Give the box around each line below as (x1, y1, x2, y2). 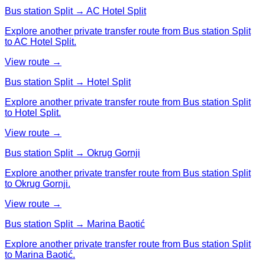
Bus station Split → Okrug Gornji (5, 147, 140, 158)
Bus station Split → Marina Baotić (5, 218, 145, 229)
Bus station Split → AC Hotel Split (5, 5, 146, 16)
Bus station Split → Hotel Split (5, 76, 131, 87)
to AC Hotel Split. (5, 36, 76, 47)
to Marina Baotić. (5, 249, 75, 260)
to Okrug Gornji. (5, 178, 70, 189)
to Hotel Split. (5, 107, 61, 118)
